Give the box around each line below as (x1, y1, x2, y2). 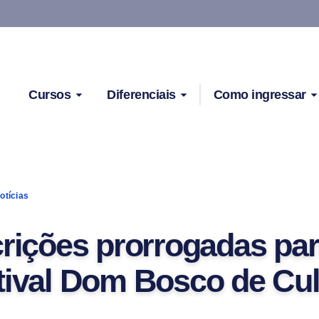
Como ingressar (213, 88, 306, 102)
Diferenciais (107, 88, 176, 102)
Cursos (28, 88, 71, 102)
